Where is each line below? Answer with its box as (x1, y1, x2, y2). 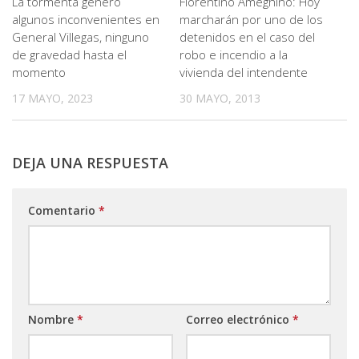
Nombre (28, 312, 77, 328)
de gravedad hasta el (12, 46, 127, 63)
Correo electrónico (185, 312, 292, 328)
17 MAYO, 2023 (12, 91, 93, 106)
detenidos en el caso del (179, 29, 315, 45)
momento (12, 64, 66, 80)
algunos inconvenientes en (12, 11, 159, 27)
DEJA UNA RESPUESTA (12, 153, 168, 173)
